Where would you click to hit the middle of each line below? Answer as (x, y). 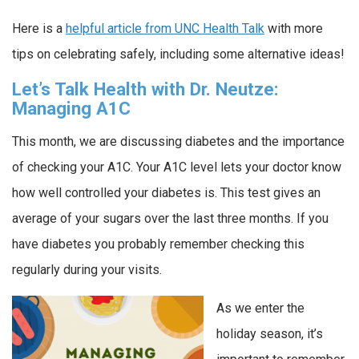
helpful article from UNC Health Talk (165, 28)
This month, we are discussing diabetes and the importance (178, 142)
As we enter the (260, 309)
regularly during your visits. (87, 270)
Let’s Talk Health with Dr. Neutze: (145, 89)
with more (294, 28)
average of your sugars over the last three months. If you (170, 219)
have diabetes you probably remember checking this (158, 244)
